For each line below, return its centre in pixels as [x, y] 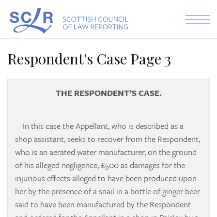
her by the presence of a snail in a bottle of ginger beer [108, 191]
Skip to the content [108, 8]
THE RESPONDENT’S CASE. [108, 93]
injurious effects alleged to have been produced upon [106, 178]
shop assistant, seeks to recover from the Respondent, [108, 139]
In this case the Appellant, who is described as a [99, 126]
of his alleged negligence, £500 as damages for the [100, 165]
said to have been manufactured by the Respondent [103, 204]
